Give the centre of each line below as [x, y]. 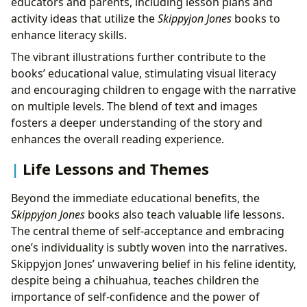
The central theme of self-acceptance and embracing [148, 231]
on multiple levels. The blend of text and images [134, 106]
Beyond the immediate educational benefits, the [135, 198]
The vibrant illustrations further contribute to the [138, 57]
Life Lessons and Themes [116, 169]
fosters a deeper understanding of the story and [137, 122]
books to [256, 18]
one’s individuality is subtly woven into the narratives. [149, 248]
